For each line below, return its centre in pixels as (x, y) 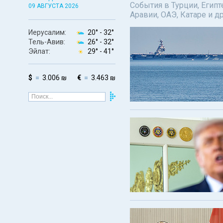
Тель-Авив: (47, 42)
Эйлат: (39, 51)
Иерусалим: (47, 32)
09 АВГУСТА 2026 (54, 6)
